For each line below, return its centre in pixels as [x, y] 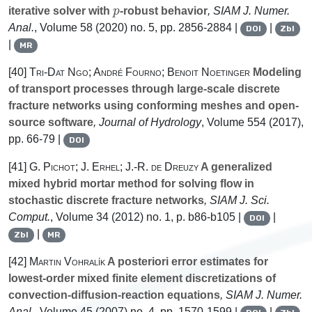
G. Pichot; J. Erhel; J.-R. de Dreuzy [114, 167]
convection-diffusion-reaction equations [114, 295]
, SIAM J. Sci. [237, 201]
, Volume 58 [63, 28]
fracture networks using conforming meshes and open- [154, 106]
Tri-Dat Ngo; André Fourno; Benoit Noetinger [140, 72]
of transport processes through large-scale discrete [144, 89]
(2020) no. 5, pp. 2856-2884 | [166, 28]
